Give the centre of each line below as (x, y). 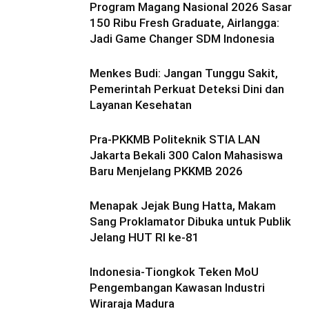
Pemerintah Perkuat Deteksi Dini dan (187, 89)
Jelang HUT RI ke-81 (144, 237)
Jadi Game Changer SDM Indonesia (182, 39)
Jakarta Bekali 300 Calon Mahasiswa (186, 155)
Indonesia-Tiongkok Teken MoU (174, 272)
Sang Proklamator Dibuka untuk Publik (190, 221)
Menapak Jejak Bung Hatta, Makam (183, 206)
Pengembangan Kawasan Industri (177, 288)
